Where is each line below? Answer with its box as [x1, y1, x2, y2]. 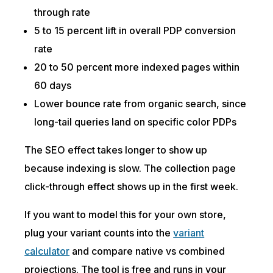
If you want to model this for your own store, [24, 208, 227, 221]
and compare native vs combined [69, 245, 225, 257]
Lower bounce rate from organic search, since [34, 97, 247, 110]
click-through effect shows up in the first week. [24, 180, 239, 193]
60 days [34, 79, 72, 91]
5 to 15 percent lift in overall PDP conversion [34, 24, 236, 37]
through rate [34, 6, 91, 18]
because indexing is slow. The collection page [24, 162, 236, 174]
